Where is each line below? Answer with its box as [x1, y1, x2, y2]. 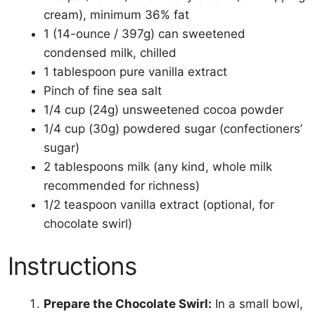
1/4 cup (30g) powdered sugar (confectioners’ [44, 121, 303, 136]
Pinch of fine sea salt [44, 83, 162, 98]
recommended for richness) [44, 178, 200, 193]
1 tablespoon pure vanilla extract [44, 64, 228, 79]
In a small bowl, [212, 297, 304, 311]
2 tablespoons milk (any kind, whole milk [44, 159, 273, 174]
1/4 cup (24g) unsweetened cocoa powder [44, 102, 284, 117]
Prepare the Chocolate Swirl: [44, 297, 212, 311]
